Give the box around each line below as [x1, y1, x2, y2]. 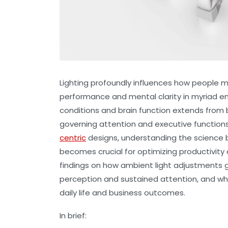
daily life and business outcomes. [60, 187, 185, 198]
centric [60, 132, 86, 144]
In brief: [60, 210, 87, 221]
